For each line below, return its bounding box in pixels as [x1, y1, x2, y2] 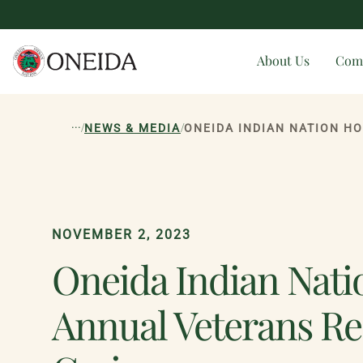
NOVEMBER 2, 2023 [52, 227, 191, 242]
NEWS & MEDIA [84, 122, 181, 135]
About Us [256, 52, 310, 69]
